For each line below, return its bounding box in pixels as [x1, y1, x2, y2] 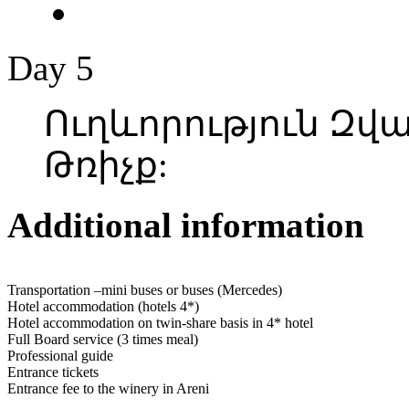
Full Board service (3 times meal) [7, 330, 198, 347]
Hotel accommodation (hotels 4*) [7, 298, 199, 314]
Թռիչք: [44, 145, 177, 185]
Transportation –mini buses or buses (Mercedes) [7, 281, 282, 298]
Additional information [7, 205, 364, 246]
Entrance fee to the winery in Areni [7, 380, 209, 396]
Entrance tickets [7, 363, 99, 380]
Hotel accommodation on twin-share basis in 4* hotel [7, 314, 313, 330]
